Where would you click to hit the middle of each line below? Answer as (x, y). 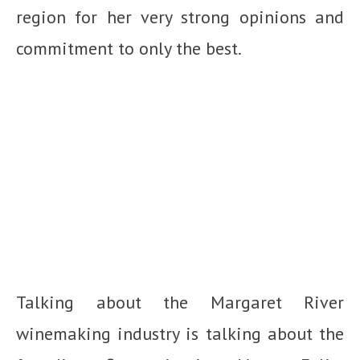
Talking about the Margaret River (180, 302)
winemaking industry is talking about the (180, 333)
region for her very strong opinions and (180, 16)
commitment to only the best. (129, 48)
